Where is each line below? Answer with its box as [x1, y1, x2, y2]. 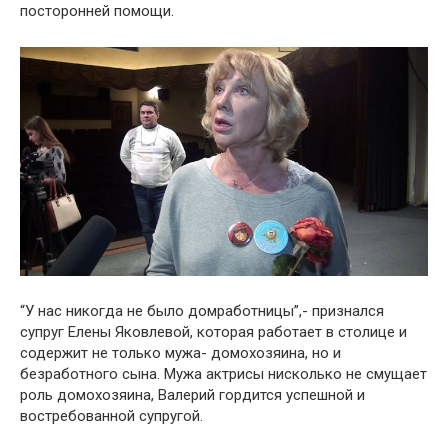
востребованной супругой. [20, 407, 203, 426]
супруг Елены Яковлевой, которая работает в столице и [20, 323, 407, 342]
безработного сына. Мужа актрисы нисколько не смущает [20, 365, 427, 384]
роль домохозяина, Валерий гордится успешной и [20, 386, 365, 405]
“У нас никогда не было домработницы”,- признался [20, 302, 384, 321]
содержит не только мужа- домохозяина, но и [20, 344, 341, 363]
